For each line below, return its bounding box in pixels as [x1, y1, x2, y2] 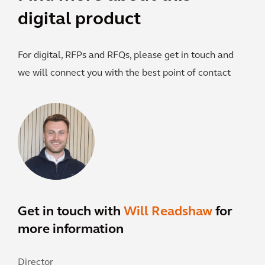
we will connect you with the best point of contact [18, 68, 231, 78]
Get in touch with [18, 205, 124, 219]
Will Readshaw [124, 205, 212, 219]
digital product [18, 10, 141, 29]
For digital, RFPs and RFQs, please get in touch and [18, 50, 234, 60]
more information [18, 222, 124, 237]
